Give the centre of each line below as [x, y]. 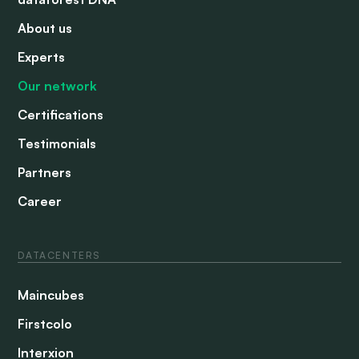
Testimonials [57, 144]
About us [45, 28]
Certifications [61, 115]
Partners [45, 173]
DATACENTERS [59, 256]
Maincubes [51, 295]
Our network [58, 86]
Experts [42, 57]
